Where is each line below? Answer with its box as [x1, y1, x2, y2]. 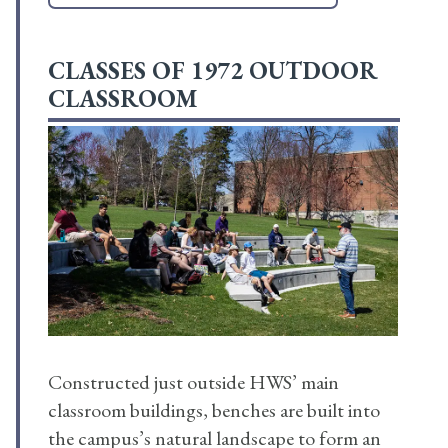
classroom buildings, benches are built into [48, 397, 380, 424]
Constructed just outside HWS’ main [48, 369, 339, 396]
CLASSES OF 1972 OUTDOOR [48, 55, 378, 87]
